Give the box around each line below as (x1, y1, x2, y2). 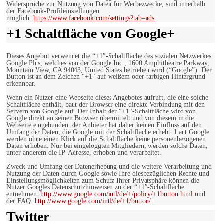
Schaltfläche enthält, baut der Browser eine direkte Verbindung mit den (6, 101, 205, 109)
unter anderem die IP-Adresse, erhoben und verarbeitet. (6, 149, 161, 157)
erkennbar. (6, 80, 36, 88)
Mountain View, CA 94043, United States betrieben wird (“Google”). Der (6, 66, 212, 74)
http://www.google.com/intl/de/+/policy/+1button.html (40, 190, 193, 198)
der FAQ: (6, 197, 35, 205)
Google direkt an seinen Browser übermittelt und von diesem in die (6, 114, 194, 122)
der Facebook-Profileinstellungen (6, 7, 99, 15)
